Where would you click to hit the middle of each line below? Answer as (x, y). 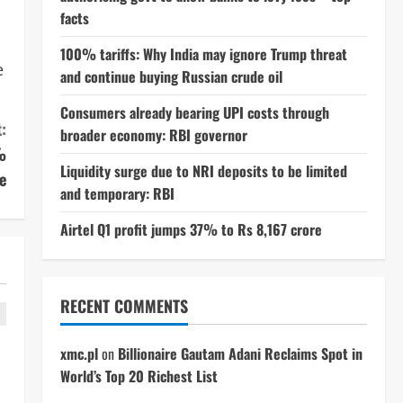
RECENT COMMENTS (124, 306)
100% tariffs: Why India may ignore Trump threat (203, 54)
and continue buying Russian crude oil (171, 76)
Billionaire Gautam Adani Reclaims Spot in (240, 354)
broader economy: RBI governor (153, 135)
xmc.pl (79, 354)
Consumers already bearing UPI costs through (194, 112)
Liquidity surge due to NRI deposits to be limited (203, 171)
